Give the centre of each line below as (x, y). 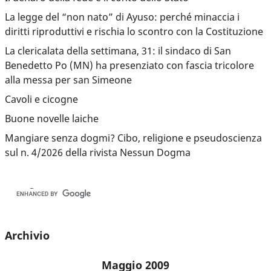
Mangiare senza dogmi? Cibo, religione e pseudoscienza (133, 138)
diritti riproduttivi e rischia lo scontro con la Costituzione (134, 31)
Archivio (27, 235)
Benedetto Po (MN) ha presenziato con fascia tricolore (129, 65)
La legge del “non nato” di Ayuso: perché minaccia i (122, 17)
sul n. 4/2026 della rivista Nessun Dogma (98, 152)
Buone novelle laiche (52, 118)
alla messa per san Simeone (68, 80)
